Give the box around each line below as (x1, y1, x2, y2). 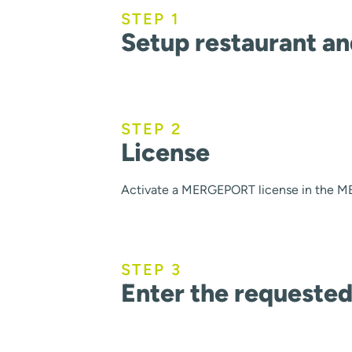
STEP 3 (121, 259, 182, 279)
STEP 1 (121, 9, 180, 29)
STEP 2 (121, 119, 182, 139)
